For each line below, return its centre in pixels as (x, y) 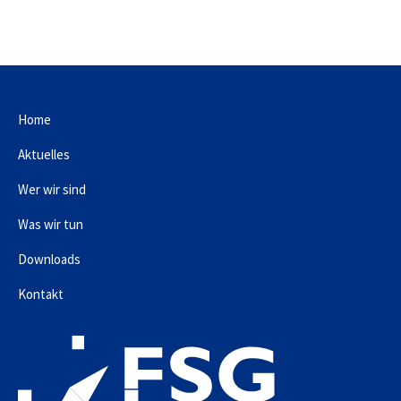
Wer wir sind (52, 189)
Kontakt (41, 294)
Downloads (49, 259)
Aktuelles (44, 154)
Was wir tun (51, 224)
